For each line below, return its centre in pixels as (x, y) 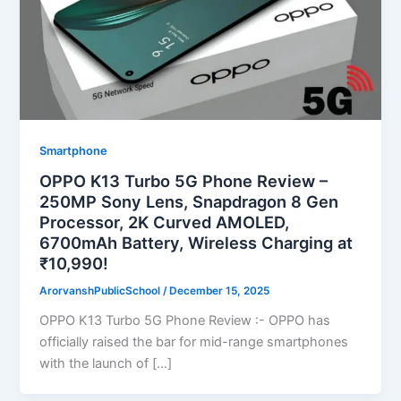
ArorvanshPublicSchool (102, 291)
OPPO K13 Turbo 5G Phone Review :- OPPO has (185, 321)
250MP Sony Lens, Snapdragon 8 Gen (189, 202)
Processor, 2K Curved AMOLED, (165, 222)
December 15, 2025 (220, 291)
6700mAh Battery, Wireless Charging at (196, 243)
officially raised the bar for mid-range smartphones (194, 342)
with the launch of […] (106, 364)
